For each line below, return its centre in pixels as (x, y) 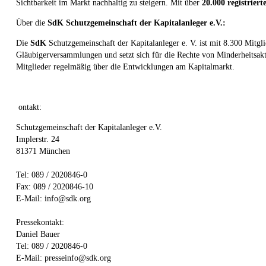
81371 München (43, 151)
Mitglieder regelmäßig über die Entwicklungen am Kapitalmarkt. (126, 66)
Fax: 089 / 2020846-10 (55, 186)
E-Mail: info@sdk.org (53, 198)
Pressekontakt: (40, 222)
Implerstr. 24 (38, 139)
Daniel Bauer (38, 234)
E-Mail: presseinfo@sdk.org (64, 258)
